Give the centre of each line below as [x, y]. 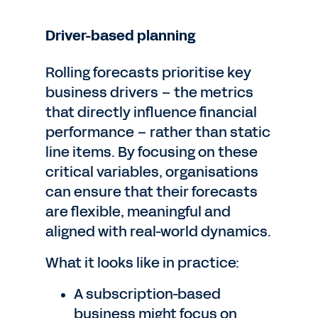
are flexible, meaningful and [138, 212]
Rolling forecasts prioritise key [148, 72]
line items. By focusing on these [152, 152]
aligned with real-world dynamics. [158, 231]
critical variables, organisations [152, 172]
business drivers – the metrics [149, 92]
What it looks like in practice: [142, 263]
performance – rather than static [158, 132]
